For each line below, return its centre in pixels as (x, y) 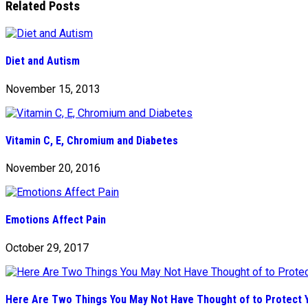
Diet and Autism (43, 61)
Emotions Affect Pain (56, 220)
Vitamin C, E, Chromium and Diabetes (92, 140)
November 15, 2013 (53, 89)
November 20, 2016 (53, 168)
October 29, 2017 (47, 247)
